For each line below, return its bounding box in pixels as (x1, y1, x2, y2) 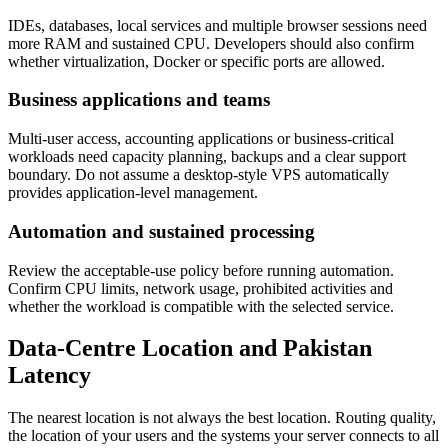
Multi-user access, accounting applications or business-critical (8, 130, 394, 148)
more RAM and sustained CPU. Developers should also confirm (8, 34, 414, 52)
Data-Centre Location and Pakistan (8, 335, 372, 362)
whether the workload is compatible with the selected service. (8, 297, 394, 315)
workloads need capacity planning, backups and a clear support (8, 148, 406, 166)
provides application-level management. (8, 184, 258, 202)
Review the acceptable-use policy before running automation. (8, 261, 394, 279)
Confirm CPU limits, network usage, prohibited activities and (8, 279, 393, 297)
